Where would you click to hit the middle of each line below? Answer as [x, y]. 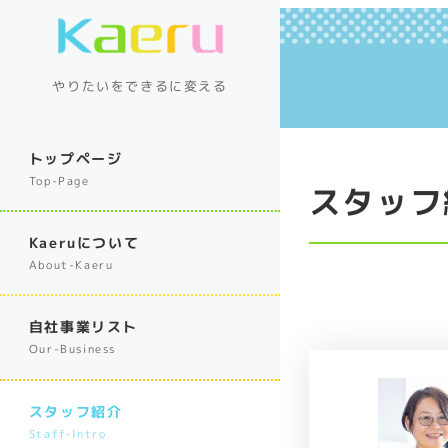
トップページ [75, 158]
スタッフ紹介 [75, 411]
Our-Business [72, 349]
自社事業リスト [83, 327]
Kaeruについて [84, 243]
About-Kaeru [71, 265]
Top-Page [59, 180]
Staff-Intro [67, 433]
